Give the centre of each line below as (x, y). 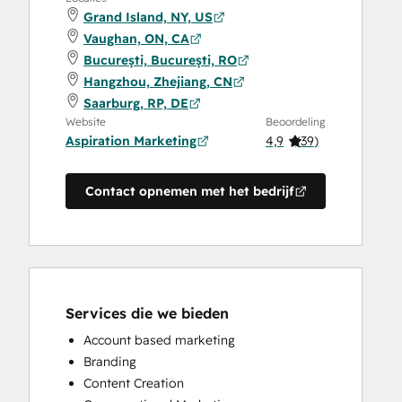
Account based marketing (159, 341)
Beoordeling (296, 122)
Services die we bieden (147, 314)
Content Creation (134, 384)
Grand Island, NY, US (148, 17)
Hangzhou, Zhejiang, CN (158, 82)
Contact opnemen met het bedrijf (189, 192)
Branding (110, 362)
